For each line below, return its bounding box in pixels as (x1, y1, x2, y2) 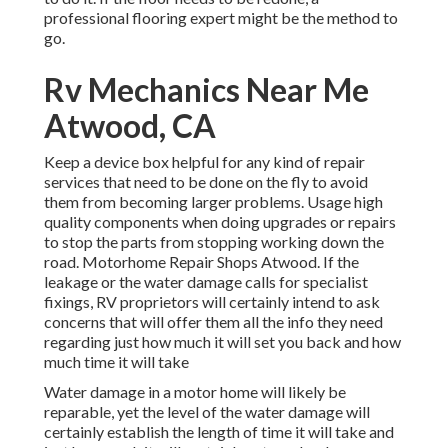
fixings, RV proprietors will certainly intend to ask (44, 292, 380, 312)
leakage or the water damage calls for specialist (44, 272, 368, 292)
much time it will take (44, 352, 189, 372)
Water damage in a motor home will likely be (44, 382, 346, 402)
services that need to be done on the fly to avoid (44, 172, 368, 192)
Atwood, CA (44, 106, 216, 146)
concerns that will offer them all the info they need (44, 312, 383, 332)
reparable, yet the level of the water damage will (44, 402, 370, 422)
